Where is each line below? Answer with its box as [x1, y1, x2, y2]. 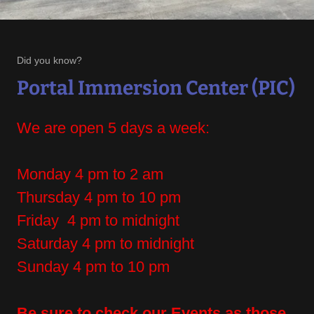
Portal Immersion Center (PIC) [17, 76, 295, 100]
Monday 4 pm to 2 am [17, 165, 168, 184]
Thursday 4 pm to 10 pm [17, 189, 185, 207]
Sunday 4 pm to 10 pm [17, 258, 174, 276]
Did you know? [17, 55, 82, 67]
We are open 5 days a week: [17, 119, 210, 137]
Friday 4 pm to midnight [17, 212, 184, 230]
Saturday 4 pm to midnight [17, 235, 194, 253]
